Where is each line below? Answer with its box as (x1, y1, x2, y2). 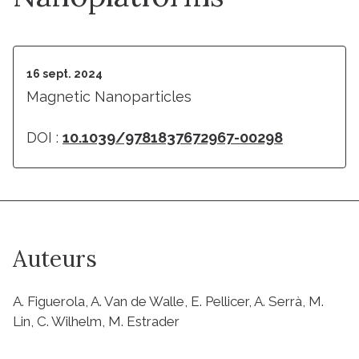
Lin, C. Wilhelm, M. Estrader (13, 313, 179, 329)
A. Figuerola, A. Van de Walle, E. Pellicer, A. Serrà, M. (13, 292, 324, 309)
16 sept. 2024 (26, 67, 103, 80)
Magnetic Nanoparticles (26, 87, 192, 105)
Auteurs (13, 244, 97, 273)
